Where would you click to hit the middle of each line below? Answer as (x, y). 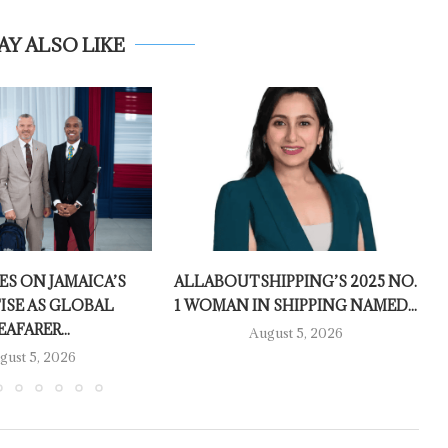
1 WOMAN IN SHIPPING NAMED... (296, 306)
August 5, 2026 (295, 333)
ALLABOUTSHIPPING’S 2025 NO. (296, 282)
